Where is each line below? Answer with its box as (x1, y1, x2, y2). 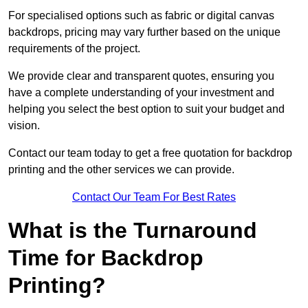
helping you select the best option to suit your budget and (8, 103, 285, 115)
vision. (8, 120, 40, 132)
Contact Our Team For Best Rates (72, 191, 236, 203)
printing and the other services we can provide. (8, 164, 234, 176)
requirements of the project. (8, 43, 140, 55)
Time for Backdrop (8, 245, 203, 271)
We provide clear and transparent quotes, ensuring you (8, 70, 274, 82)
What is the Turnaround (8, 218, 257, 243)
